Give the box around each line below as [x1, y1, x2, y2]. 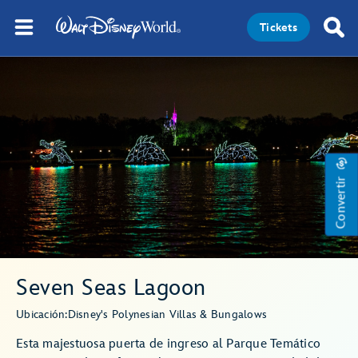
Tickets [260, 21, 297, 34]
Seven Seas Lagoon [16, 275, 206, 301]
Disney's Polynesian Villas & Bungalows [67, 308, 267, 321]
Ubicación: [16, 308, 68, 321]
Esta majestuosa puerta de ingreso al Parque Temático [16, 336, 320, 352]
